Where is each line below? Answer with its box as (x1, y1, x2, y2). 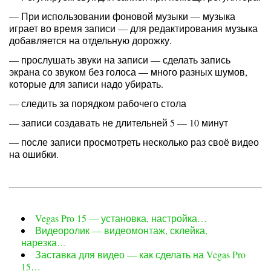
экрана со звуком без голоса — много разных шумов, (9, 65, 247, 78)
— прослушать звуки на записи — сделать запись (9, 53, 230, 66)
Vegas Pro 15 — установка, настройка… (35, 212, 207, 224)
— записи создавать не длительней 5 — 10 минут (9, 116, 228, 129)
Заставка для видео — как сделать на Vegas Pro (35, 248, 246, 261)
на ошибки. (9, 148, 59, 160)
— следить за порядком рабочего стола (9, 97, 186, 109)
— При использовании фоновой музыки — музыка (9, 10, 235, 22)
